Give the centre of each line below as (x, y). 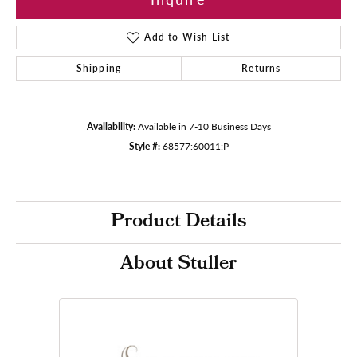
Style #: (144, 145)
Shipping (99, 68)
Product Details (178, 222)
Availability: (111, 126)
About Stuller (178, 264)
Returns (261, 68)
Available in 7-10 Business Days (204, 126)
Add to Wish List (187, 37)
